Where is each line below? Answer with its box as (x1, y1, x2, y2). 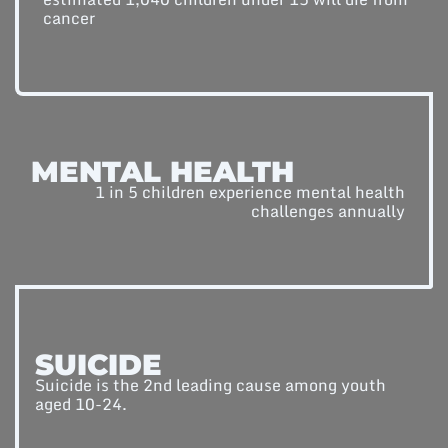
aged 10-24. (34, 391, 127, 418)
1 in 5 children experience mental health (95, 179, 406, 206)
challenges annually (251, 198, 406, 225)
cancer (42, 5, 95, 32)
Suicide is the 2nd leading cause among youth (34, 372, 386, 399)
